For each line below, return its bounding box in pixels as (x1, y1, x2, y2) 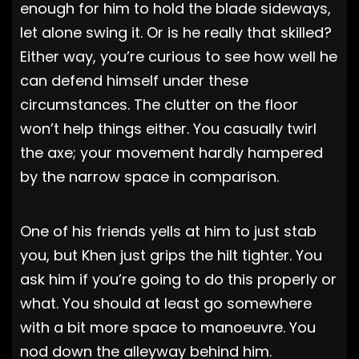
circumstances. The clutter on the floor (20, 94, 298, 115)
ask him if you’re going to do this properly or (20, 268, 337, 289)
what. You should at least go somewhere (20, 292, 312, 313)
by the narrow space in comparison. (20, 166, 279, 187)
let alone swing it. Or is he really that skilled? (20, 22, 332, 42)
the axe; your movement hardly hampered (20, 142, 323, 163)
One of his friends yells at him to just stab (20, 220, 317, 241)
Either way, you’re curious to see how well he (20, 46, 337, 67)
